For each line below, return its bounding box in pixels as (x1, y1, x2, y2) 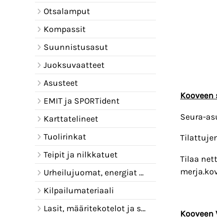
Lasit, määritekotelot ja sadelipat (43, 203, 141, 213)
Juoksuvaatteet (43, 60, 105, 70)
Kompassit (43, 24, 86, 34)
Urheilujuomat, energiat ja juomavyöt (43, 168, 139, 177)
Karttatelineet (43, 114, 98, 124)
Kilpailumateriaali (43, 186, 114, 195)
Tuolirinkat (43, 132, 86, 141)
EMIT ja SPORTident (43, 96, 120, 106)
